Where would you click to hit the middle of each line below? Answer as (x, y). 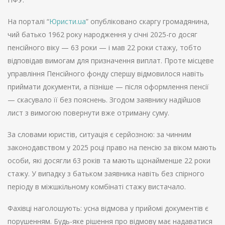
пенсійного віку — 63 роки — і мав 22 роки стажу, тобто (104, 48)
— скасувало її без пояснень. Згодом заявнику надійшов (104, 100)
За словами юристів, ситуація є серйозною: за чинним (99, 135)
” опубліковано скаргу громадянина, (148, 22)
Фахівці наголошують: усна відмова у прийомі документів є (108, 208)
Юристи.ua (68, 22)
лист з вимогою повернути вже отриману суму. (88, 113)
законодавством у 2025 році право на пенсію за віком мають (112, 148)
